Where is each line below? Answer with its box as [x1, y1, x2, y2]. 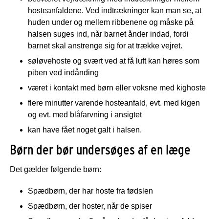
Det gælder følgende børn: [10, 165, 101, 174]
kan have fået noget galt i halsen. [28, 125, 142, 134]
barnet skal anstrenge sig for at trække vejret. [28, 41, 182, 50]
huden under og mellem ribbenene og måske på [28, 18, 194, 26]
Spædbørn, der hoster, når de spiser [28, 201, 152, 210]
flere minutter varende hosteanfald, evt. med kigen [28, 98, 200, 107]
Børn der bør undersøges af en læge [10, 141, 191, 158]
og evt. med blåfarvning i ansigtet [28, 110, 142, 119]
